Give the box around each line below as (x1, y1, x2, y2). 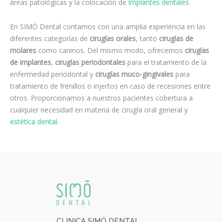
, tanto (136, 33, 159, 43)
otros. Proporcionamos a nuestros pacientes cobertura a (10, 93, 193, 103)
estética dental (10, 116, 57, 126)
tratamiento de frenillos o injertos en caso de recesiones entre (10, 81, 211, 91)
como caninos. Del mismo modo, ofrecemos (36, 45, 185, 55)
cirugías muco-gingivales (95, 69, 173, 79)
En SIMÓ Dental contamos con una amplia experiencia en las (10, 21, 206, 31)
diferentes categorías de (10, 33, 90, 43)
